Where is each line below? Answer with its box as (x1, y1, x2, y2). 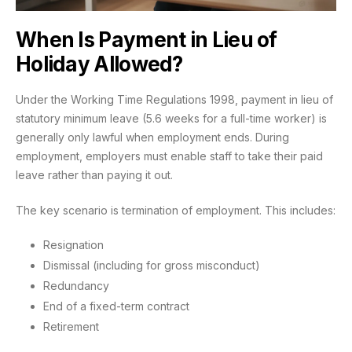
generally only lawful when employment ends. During (16, 130, 289, 144)
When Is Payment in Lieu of (16, 27, 277, 52)
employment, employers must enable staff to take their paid (16, 148, 323, 163)
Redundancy (43, 278, 109, 292)
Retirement (43, 320, 99, 334)
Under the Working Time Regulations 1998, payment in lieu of (16, 92, 333, 106)
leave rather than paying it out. (16, 167, 173, 181)
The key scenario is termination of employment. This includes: (16, 203, 335, 217)
